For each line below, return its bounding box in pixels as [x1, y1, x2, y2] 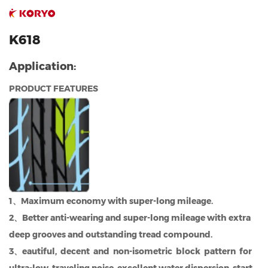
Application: [9, 59, 76, 73]
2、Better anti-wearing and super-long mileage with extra [9, 212, 251, 224]
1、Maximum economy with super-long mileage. [9, 196, 213, 207]
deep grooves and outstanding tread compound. [9, 229, 212, 240]
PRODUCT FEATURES [9, 83, 98, 94]
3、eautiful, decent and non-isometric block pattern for [9, 246, 254, 257]
